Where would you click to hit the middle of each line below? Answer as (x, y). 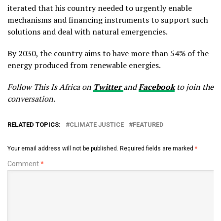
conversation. (31, 99)
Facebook (157, 87)
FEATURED (148, 125)
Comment (24, 164)
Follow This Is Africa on (50, 87)
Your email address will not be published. (63, 149)
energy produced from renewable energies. (84, 65)
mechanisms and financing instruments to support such (108, 20)
